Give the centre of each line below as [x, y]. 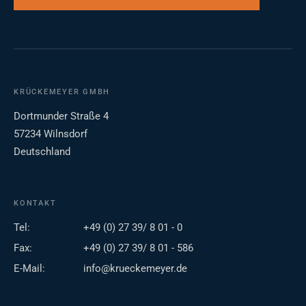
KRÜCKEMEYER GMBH [62, 92]
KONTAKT [35, 204]
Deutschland [42, 152]
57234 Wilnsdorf [51, 134]
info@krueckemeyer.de [135, 269]
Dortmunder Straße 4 [61, 116]
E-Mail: [29, 269]
